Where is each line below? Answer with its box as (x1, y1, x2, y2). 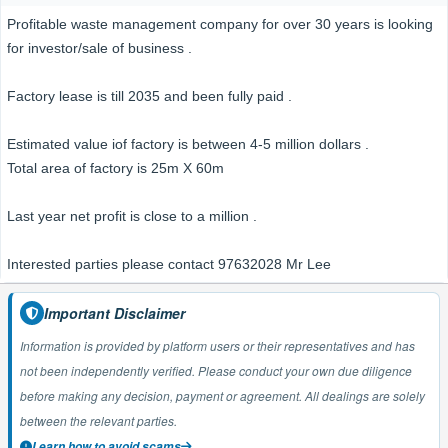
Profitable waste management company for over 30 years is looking (7, 16, 433, 32)
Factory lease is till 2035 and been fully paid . (7, 88, 296, 104)
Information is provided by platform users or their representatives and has (20, 337, 284, 354)
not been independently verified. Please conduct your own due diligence (20, 362, 198, 379)
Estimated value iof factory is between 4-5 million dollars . (7, 136, 373, 152)
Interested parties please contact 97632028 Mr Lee (7, 256, 331, 272)
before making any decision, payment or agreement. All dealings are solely (20, 387, 124, 404)
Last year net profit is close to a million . (7, 208, 261, 224)
